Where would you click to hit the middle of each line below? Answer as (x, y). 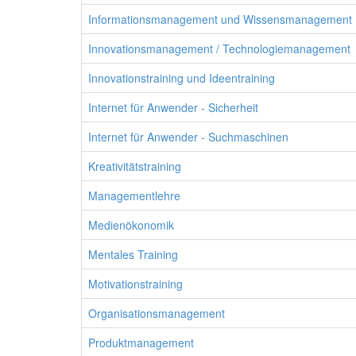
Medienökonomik (131, 225)
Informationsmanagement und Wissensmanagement (220, 19)
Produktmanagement (141, 342)
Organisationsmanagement (157, 313)
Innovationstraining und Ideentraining (182, 78)
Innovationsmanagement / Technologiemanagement (219, 48)
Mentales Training (133, 254)
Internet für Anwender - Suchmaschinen (188, 137)
